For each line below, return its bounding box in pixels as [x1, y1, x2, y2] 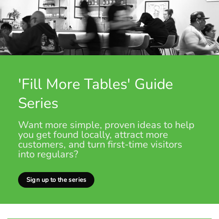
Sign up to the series [26, 175, 87, 184]
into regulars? [18, 148, 79, 161]
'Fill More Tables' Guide [18, 74, 174, 94]
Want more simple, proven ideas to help [18, 118, 195, 131]
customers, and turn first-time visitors [18, 138, 183, 151]
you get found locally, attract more [18, 128, 169, 141]
